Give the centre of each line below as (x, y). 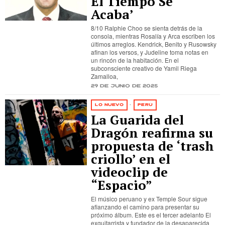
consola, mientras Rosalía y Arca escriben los (153, 36)
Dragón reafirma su (152, 133)
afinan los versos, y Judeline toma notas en (150, 52)
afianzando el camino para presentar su (145, 207)
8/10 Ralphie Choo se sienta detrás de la (147, 28)
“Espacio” (122, 185)
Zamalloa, (105, 76)
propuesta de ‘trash (153, 146)
